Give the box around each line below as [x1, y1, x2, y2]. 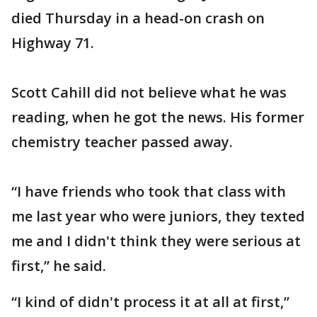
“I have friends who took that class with [11, 182, 286, 201]
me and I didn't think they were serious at [11, 231, 301, 250]
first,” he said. [11, 256, 106, 275]
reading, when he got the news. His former [11, 108, 304, 127]
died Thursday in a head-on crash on [11, 8, 265, 28]
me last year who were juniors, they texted [11, 207, 305, 226]
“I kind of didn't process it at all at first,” [11, 292, 289, 311]
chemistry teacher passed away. [11, 132, 233, 151]
